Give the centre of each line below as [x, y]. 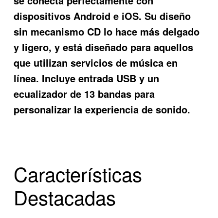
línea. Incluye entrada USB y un [87, 78]
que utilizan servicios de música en [96, 63]
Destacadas [65, 197]
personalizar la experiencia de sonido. [102, 109]
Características [78, 174]
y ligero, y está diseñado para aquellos [104, 47]
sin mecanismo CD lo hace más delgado [107, 32]
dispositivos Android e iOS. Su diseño [102, 16]
